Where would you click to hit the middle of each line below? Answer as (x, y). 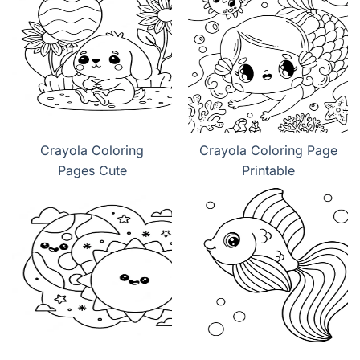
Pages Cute (92, 170)
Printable (268, 170)
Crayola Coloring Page (268, 150)
